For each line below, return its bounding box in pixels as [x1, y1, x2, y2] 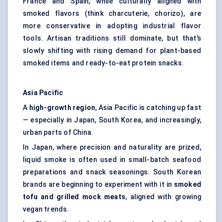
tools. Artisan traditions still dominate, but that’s [23, 34, 201, 43]
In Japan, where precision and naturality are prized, [23, 143, 201, 152]
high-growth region [29, 104, 96, 112]
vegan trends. [23, 205, 69, 214]
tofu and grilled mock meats [23, 193, 126, 201]
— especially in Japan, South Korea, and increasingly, [23, 116, 201, 124]
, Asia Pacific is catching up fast [95, 104, 201, 112]
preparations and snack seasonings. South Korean [23, 168, 201, 176]
